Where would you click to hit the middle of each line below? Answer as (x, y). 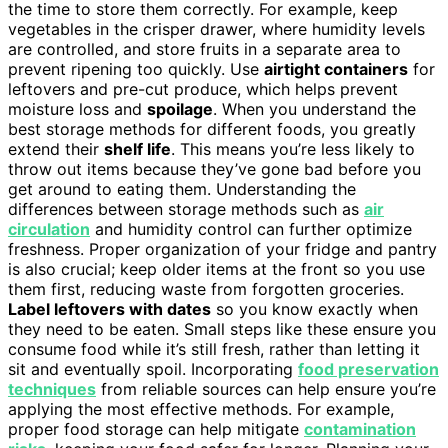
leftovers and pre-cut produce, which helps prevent (203, 88)
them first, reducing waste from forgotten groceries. (206, 288)
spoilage (180, 108)
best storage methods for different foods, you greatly (212, 128)
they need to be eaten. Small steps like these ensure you (222, 328)
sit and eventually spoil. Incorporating (153, 368)
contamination (360, 428)
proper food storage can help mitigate (156, 428)
